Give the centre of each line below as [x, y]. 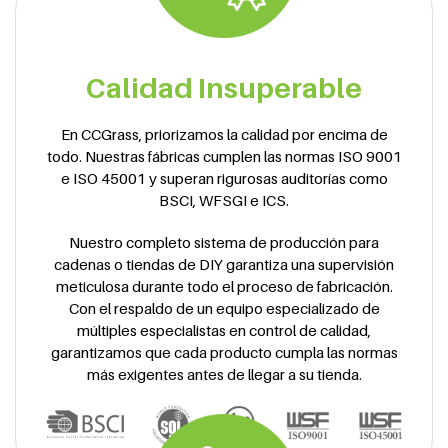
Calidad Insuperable [224, 87]
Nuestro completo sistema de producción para [224, 241]
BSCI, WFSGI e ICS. [224, 199]
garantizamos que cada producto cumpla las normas [224, 351]
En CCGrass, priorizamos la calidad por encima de [224, 133]
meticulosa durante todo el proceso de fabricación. [224, 285]
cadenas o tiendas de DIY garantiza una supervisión [224, 263]
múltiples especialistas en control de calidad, [224, 329]
